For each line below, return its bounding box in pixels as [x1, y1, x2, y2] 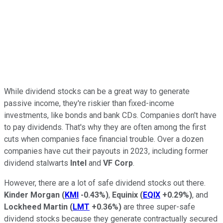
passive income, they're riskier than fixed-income [4, 98, 174, 108]
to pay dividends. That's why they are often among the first [4, 122, 206, 132]
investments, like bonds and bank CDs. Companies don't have [4, 110, 217, 120]
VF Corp [103, 158, 133, 168]
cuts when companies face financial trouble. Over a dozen [4, 134, 204, 144]
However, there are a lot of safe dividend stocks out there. [4, 178, 206, 188]
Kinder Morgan [4, 190, 60, 200]
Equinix [112, 190, 138, 200]
